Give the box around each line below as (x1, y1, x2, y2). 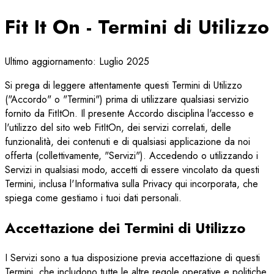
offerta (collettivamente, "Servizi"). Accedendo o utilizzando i (5, 148, 258, 163)
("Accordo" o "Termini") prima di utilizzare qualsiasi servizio (5, 92, 249, 106)
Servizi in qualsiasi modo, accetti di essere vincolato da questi (5, 162, 259, 177)
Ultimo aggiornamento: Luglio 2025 (5, 54, 149, 68)
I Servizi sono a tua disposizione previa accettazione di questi (5, 250, 260, 265)
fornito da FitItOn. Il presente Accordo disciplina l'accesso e (5, 106, 254, 120)
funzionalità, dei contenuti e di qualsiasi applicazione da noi (5, 134, 250, 149)
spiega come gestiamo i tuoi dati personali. (5, 190, 182, 205)
